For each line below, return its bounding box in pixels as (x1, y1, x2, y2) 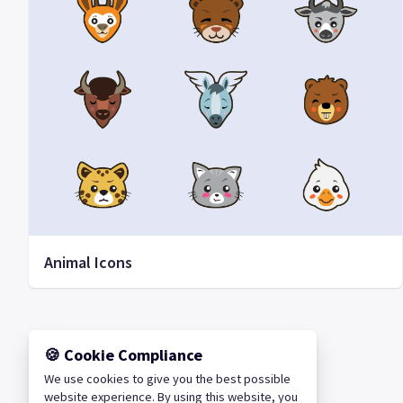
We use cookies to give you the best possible (43, 370, 291, 387)
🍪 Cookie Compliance (43, 345, 202, 365)
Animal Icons (43, 251, 132, 273)
